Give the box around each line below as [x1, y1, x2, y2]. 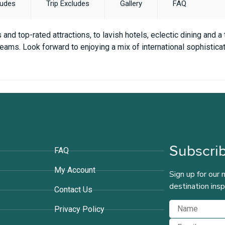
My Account [54, 165, 95, 175]
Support [54, 133, 84, 145]
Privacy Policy [54, 204, 104, 214]
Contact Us [54, 185, 92, 195]
